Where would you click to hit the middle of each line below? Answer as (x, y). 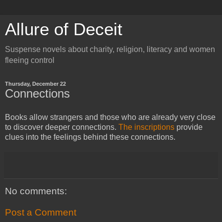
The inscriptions (147, 127)
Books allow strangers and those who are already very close (110, 117)
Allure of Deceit (64, 29)
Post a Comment (41, 213)
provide (190, 127)
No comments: (36, 191)
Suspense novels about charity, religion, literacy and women (110, 49)
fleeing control (30, 60)
